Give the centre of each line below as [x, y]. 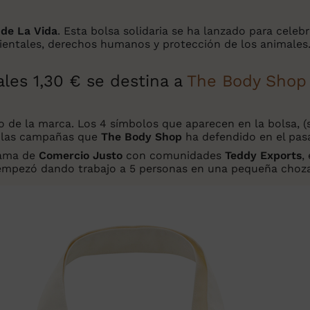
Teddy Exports [262, 156]
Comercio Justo [81, 156]
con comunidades [172, 156]
